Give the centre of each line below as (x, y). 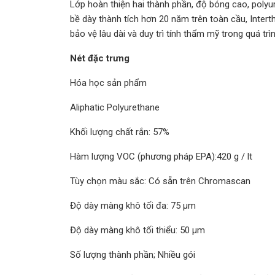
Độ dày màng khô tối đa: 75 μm (133, 206)
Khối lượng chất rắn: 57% (120, 132)
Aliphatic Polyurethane (115, 107)
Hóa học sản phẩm (108, 83)
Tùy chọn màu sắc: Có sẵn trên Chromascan (160, 181)
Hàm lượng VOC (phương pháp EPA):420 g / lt (161, 157)
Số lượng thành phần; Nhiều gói (133, 255)
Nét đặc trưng (100, 58)
